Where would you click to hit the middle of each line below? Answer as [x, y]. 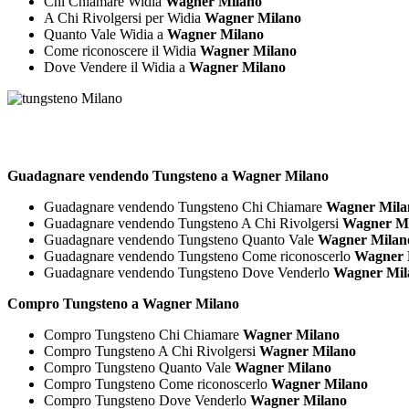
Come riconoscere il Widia [122, 50]
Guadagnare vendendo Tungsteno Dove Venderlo [189, 272]
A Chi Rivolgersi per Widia [124, 17]
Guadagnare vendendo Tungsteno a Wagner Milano [168, 175]
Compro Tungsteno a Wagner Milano [123, 303]
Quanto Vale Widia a [105, 34]
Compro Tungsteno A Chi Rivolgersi [152, 351]
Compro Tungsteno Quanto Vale [139, 367]
